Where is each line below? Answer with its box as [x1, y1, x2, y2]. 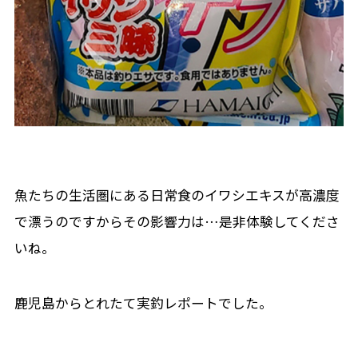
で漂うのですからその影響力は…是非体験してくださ [14, 212, 340, 232]
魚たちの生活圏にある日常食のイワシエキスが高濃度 [14, 185, 340, 205]
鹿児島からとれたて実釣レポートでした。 [14, 293, 272, 313]
